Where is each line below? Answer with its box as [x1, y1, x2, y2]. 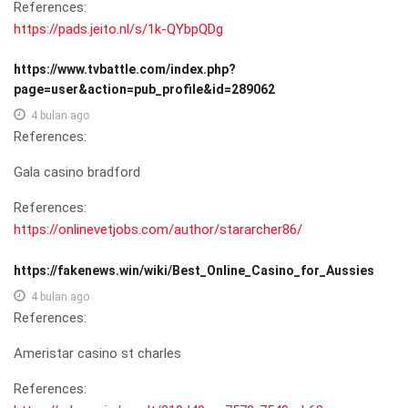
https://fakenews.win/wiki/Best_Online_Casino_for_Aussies [14, 262, 374, 278]
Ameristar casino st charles [14, 344, 181, 362]
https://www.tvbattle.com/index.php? [14, 61, 236, 76]
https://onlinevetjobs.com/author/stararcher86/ [14, 220, 302, 238]
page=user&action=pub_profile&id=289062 [14, 81, 275, 97]
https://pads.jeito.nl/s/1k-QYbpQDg [14, 20, 223, 37]
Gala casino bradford [14, 163, 140, 180]
